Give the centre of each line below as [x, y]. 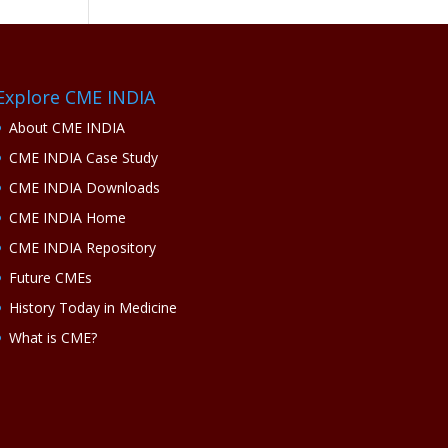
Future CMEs [50, 278]
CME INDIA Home [67, 218]
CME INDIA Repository [82, 248]
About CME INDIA [66, 128]
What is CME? [52, 338]
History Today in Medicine [92, 308]
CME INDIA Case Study [83, 158]
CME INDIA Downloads [84, 188]
